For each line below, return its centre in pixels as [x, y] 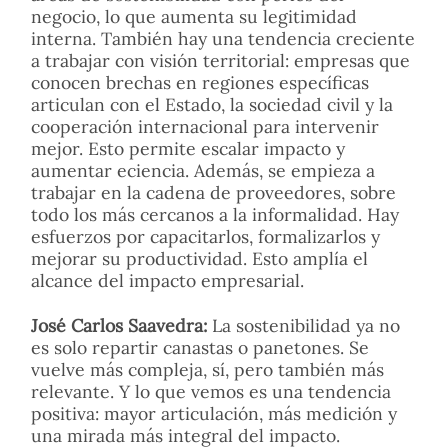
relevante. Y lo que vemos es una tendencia [211, 391]
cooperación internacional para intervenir [205, 126]
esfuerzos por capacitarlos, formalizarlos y [205, 236]
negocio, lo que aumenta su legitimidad [194, 16]
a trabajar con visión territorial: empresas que [220, 60]
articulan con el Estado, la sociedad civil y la [212, 104]
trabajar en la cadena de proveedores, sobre [213, 192]
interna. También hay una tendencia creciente [223, 38]
